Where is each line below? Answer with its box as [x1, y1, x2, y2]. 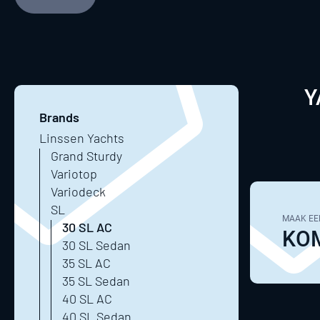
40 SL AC [62, 291, 112, 306]
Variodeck [51, 184, 106, 199]
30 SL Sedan [62, 237, 131, 253]
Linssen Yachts [39, 130, 124, 146]
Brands [39, 109, 79, 125]
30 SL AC [62, 219, 112, 235]
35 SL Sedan [62, 273, 130, 289]
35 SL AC [62, 255, 111, 271]
